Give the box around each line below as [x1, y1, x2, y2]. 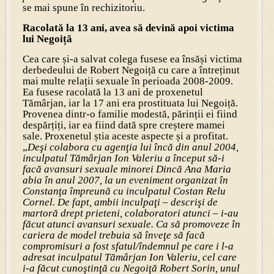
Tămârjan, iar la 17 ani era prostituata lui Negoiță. [22, 97, 238, 109]
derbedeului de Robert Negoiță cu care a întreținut [22, 64, 240, 76]
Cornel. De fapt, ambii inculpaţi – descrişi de [22, 196, 218, 208]
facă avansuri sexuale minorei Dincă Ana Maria [22, 163, 231, 175]
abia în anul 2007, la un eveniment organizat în [22, 174, 228, 186]
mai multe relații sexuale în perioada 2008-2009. [22, 75, 233, 87]
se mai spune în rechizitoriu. [22, 1, 145, 13]
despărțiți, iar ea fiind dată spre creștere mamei [22, 119, 225, 131]
